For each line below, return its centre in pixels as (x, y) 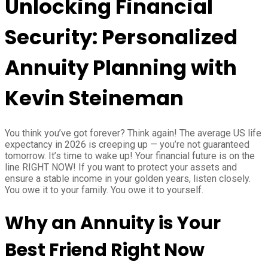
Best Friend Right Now (105, 250)
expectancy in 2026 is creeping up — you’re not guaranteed (127, 144)
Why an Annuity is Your (113, 223)
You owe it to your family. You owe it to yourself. (104, 190)
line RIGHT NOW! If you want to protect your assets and (121, 167)
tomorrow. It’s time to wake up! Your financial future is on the (130, 156)
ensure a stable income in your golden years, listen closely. (128, 178)
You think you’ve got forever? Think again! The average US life (133, 133)
